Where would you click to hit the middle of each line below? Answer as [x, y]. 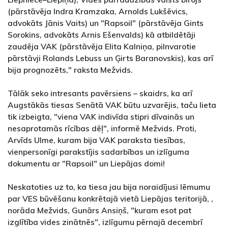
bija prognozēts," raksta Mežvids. [70, 70]
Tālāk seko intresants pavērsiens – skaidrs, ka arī [100, 93]
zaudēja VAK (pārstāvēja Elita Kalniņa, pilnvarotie [102, 47]
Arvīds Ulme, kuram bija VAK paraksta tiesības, [96, 140]
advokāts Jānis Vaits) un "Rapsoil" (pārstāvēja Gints [106, 23]
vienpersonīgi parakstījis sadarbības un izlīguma [98, 152]
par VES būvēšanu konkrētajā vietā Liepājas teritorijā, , [110, 199]
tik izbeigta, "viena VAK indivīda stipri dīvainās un [101, 117]
